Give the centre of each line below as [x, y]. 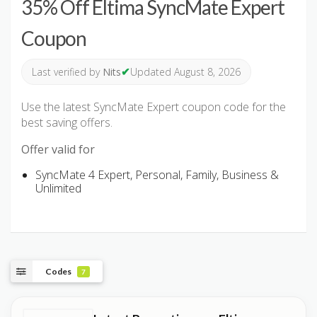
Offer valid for [58, 150]
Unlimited [58, 189]
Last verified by [67, 72]
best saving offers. [67, 123]
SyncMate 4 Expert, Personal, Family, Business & [157, 175]
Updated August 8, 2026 [185, 72]
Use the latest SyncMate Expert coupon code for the [154, 107]
